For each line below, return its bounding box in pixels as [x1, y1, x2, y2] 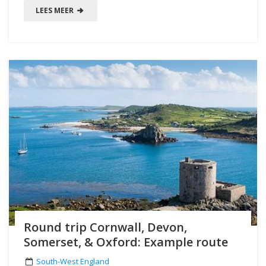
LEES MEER [36, 5, 75, 15]
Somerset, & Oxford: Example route [24, 233, 228, 250]
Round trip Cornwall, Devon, [24, 218, 187, 235]
